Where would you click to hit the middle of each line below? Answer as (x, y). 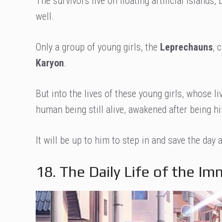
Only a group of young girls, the (98, 47)
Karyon (50, 63)
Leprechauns (186, 47)
